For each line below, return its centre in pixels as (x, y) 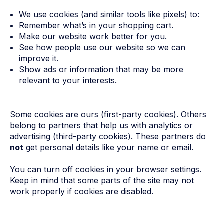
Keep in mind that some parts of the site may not (102, 181)
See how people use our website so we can (102, 47)
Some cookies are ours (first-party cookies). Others (108, 114)
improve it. (38, 58)
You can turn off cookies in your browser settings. (106, 170)
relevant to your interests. (68, 80)
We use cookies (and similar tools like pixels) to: (109, 14)
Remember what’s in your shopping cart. (96, 25)
